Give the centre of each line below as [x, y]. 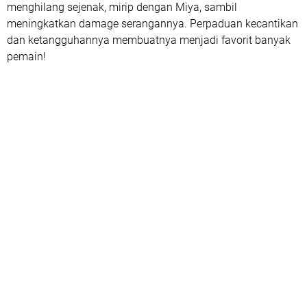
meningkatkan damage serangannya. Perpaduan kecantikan [152, 24]
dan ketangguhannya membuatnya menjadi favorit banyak [149, 40]
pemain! [26, 57]
